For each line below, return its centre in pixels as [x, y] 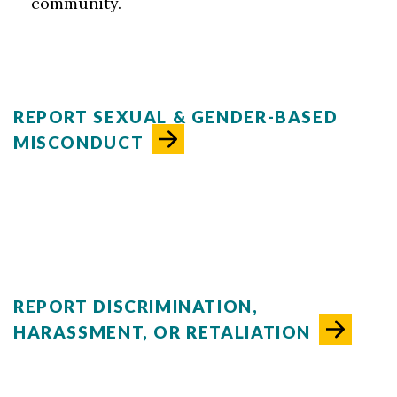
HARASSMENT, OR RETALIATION [162, 332]
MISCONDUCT [79, 143]
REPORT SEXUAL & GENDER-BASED [176, 117]
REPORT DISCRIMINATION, [136, 307]
